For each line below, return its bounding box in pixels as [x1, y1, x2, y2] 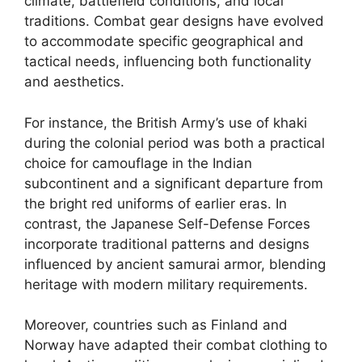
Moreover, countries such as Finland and [24, 317, 288, 333]
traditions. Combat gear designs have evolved [24, 13, 324, 29]
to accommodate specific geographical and [24, 33, 304, 49]
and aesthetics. [24, 74, 124, 90]
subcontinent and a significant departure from [24, 175, 323, 192]
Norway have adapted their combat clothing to [24, 337, 327, 353]
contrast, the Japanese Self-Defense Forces [24, 215, 310, 232]
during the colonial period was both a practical [24, 134, 325, 151]
